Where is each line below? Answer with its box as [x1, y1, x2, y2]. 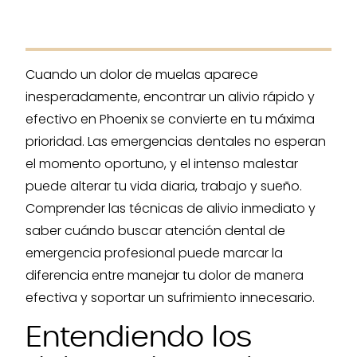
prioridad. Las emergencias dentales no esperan [25, 132, 326, 151]
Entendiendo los [25, 319, 252, 355]
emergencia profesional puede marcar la [25, 244, 283, 262]
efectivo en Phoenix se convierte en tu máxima [25, 110, 315, 128]
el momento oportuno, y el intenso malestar [25, 155, 298, 173]
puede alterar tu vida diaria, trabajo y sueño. [25, 177, 302, 195]
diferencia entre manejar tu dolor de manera [25, 266, 304, 284]
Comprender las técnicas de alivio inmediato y [25, 199, 316, 218]
